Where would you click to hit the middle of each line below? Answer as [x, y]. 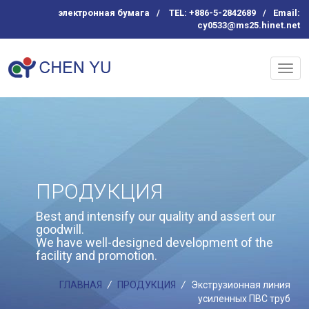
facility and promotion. [97, 256]
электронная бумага [103, 13]
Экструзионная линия [239, 285]
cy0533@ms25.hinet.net [248, 25]
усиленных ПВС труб [244, 299]
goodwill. [60, 229]
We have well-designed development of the [155, 242]
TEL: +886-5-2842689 [211, 13]
